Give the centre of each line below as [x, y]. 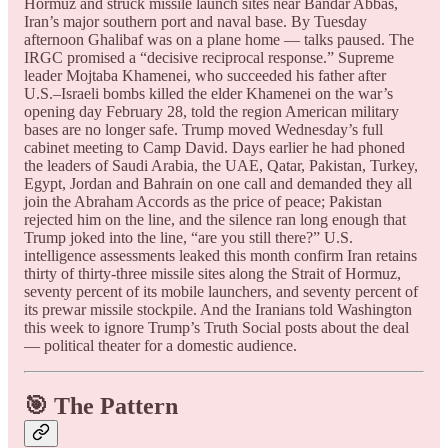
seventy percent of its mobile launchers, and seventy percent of [221, 292]
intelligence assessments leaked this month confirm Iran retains [220, 256]
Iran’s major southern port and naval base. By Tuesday [195, 22]
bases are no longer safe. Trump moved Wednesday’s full [203, 130]
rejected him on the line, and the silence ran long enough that [215, 220]
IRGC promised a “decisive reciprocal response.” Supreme [209, 58]
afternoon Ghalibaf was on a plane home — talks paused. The [219, 40]
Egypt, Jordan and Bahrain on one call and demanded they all [218, 184]
